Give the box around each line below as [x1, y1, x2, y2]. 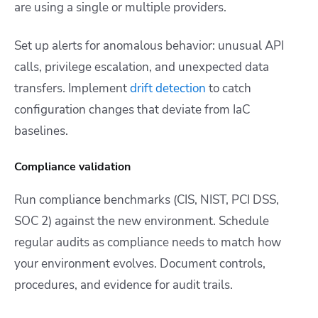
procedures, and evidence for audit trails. [14, 276, 233, 293]
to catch [206, 79, 251, 97]
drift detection [130, 79, 206, 97]
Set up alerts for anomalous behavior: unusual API [14, 37, 284, 54]
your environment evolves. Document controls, [14, 255, 265, 272]
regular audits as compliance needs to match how [14, 234, 281, 251]
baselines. [14, 122, 68, 139]
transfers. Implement [14, 79, 130, 97]
